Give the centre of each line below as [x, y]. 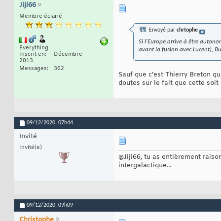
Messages [33, 69]
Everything [34, 48]
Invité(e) [31, 148]
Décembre [68, 55]
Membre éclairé [41, 17]
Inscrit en [32, 55]
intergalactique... [145, 166]
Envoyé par [162, 30]
